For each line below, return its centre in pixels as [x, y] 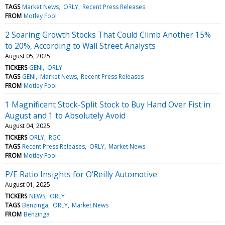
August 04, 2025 [28, 126]
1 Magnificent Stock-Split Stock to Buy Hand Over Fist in [108, 104]
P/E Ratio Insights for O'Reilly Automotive [81, 174]
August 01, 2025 [28, 184]
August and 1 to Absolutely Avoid [65, 115]
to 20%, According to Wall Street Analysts [80, 45]
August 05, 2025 [28, 56]
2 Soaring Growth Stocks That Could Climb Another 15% [108, 34]
